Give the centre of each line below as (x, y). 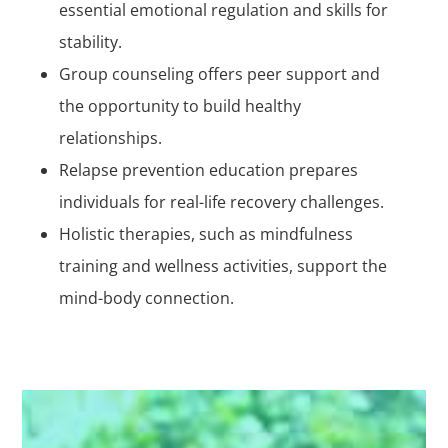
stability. (90, 42)
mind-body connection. (146, 298)
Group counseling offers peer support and (219, 74)
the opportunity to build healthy (179, 106)
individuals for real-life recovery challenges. (221, 202)
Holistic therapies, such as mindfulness (205, 234)
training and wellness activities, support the (222, 266)
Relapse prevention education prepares (208, 170)
